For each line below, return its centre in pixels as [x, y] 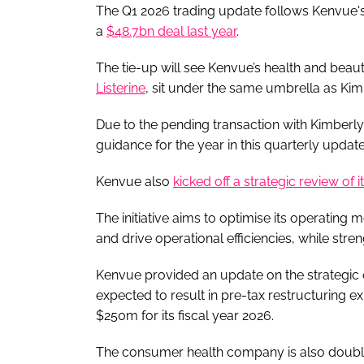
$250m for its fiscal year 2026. [185, 315]
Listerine [121, 88]
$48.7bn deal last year [171, 31]
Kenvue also [134, 181]
